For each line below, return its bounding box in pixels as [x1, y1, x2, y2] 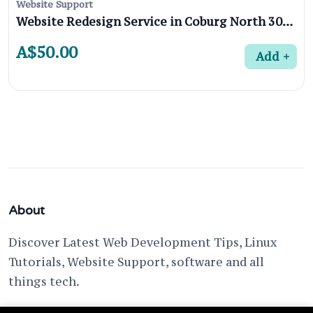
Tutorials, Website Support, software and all [8, 254, 264, 270]
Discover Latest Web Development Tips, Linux [8, 235, 277, 251]
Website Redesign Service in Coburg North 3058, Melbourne [282, 14, 293, 30]
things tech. [8, 274, 80, 290]
